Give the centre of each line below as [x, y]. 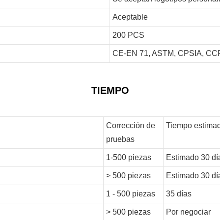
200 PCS [128, 35]
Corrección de [130, 125]
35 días [179, 193]
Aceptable [130, 17]
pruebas [120, 139]
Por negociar [188, 212]
